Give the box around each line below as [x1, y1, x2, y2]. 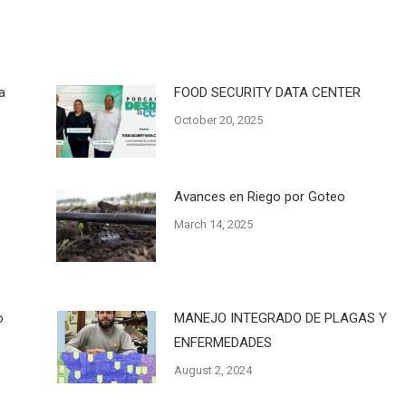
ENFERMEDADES [173, 333, 272, 351]
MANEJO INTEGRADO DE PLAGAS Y [173, 309, 387, 326]
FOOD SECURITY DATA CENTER [173, 83, 361, 101]
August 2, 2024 [173, 362, 252, 377]
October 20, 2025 [173, 112, 263, 127]
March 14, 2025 [173, 217, 253, 231]
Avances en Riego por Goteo [173, 188, 345, 205]
